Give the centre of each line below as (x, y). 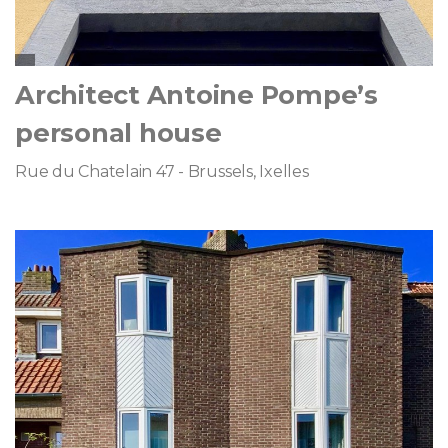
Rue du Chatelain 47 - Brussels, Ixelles (162, 172)
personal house (118, 133)
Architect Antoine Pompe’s (197, 95)
